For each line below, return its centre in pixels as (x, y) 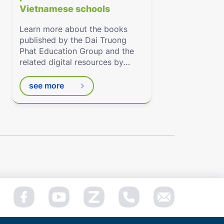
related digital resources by (72, 62)
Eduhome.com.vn (52, 73)
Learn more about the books (74, 29)
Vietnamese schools (65, 9)
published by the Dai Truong (73, 40)
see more (46, 86)
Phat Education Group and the (77, 51)
